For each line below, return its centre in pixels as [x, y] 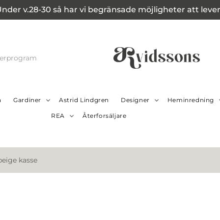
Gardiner [27, 100]
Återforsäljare [105, 116]
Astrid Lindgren [84, 100]
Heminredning [191, 100]
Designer [135, 100]
